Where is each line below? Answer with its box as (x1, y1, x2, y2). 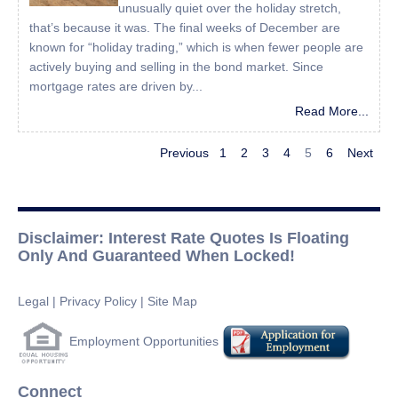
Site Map (147, 294, 197, 309)
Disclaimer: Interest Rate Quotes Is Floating (18, 229, 349, 248)
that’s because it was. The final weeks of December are (29, 20, 340, 36)
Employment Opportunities (69, 334, 222, 349)
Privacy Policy (60, 294, 137, 309)
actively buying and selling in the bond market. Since (29, 60, 323, 75)
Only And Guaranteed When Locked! (18, 247, 295, 266)
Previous (160, 146, 209, 161)
